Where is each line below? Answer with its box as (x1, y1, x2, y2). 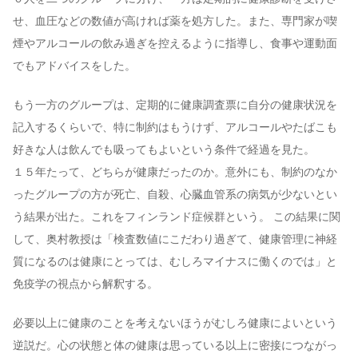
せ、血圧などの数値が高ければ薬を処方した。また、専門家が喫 (13, 15, 337, 28)
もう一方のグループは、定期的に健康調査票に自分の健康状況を (13, 99, 337, 112)
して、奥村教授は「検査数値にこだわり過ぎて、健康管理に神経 (13, 233, 337, 246)
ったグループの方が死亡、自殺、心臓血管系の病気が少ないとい (13, 189, 337, 201)
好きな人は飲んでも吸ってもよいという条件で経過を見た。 (13, 144, 315, 157)
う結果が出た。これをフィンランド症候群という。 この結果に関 (13, 211, 340, 224)
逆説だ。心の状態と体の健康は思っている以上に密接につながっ (13, 340, 337, 352)
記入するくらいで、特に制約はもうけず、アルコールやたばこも (13, 121, 337, 134)
